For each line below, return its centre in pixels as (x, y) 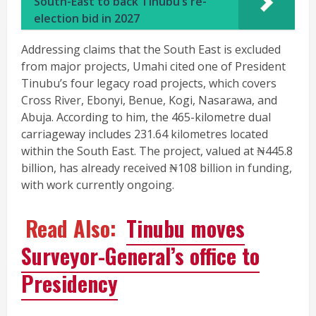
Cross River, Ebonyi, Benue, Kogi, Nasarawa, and (149, 101)
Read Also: (74, 229)
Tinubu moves (186, 229)
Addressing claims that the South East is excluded (151, 50)
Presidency (69, 284)
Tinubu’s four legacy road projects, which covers (149, 84)
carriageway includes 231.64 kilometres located (145, 134)
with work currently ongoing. (98, 185)
